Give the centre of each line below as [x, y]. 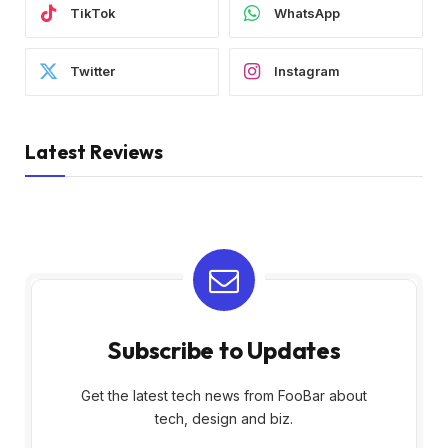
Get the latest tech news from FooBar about [224, 395]
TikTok [93, 13]
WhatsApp [307, 13]
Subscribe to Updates [224, 349]
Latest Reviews [94, 151]
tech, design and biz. [224, 418]
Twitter [92, 71]
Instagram [307, 71]
